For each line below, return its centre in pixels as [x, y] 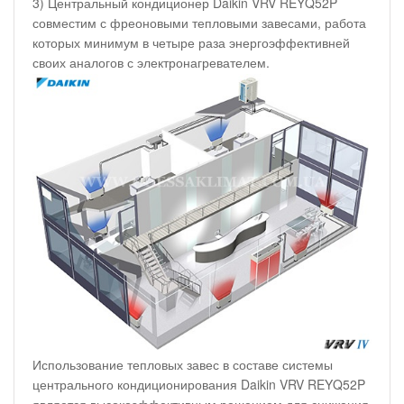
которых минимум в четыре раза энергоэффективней [191, 42]
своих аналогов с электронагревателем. [151, 62]
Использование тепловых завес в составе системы [183, 365]
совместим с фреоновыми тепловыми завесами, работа [199, 22]
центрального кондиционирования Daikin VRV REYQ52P [199, 385]
